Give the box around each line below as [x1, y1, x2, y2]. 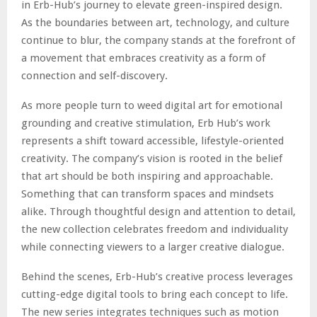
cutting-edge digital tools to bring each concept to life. [21, 287, 288, 301]
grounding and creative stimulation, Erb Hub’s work [21, 116, 270, 129]
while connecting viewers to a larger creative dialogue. [21, 240, 284, 253]
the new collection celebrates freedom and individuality [21, 222, 288, 236]
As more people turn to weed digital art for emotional [21, 98, 282, 112]
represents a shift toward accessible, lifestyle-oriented [21, 134, 284, 147]
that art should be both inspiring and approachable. [21, 169, 273, 183]
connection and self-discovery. [21, 69, 168, 82]
